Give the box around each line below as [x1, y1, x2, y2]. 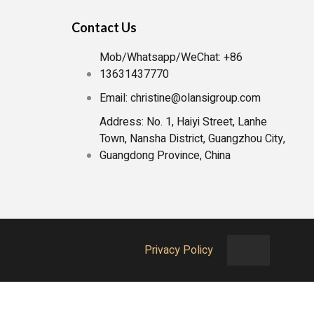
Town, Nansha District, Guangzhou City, [99, 130, 285, 148]
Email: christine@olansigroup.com [99, 90, 261, 107]
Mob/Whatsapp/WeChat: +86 [99, 49, 243, 67]
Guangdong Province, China [99, 147, 231, 165]
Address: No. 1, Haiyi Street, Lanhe [99, 114, 267, 131]
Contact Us [71, 20, 137, 36]
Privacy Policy [144, 241, 214, 259]
